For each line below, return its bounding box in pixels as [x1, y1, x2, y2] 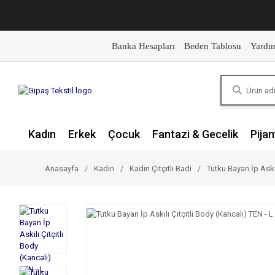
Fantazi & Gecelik [152, 128, 238, 141]
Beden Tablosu [184, 41, 241, 51]
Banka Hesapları [111, 41, 175, 51]
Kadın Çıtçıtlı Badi [130, 164, 192, 173]
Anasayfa [45, 164, 79, 173]
